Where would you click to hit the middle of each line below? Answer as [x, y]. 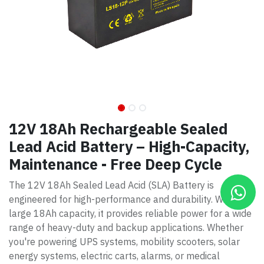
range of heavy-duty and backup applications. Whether [126, 228]
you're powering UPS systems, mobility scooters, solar [124, 242]
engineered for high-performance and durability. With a [125, 199]
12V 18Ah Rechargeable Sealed [118, 129]
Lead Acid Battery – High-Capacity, [129, 147]
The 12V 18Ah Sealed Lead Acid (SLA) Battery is [111, 185]
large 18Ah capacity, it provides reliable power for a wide [130, 214]
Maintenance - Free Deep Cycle [115, 164]
